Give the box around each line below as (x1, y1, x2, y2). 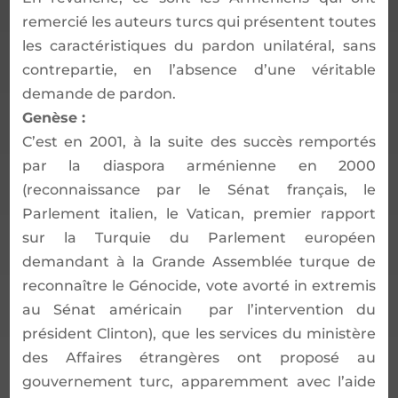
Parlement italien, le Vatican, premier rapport (21, 204, 377, 222)
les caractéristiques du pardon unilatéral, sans (21, 36, 377, 54)
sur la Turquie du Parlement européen (21, 228, 377, 246)
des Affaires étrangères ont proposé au (21, 348, 377, 366)
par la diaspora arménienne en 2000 (21, 156, 377, 174)
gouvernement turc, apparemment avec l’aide (21, 372, 377, 390)
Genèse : (21, 108, 85, 126)
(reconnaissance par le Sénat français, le (21, 180, 377, 198)
